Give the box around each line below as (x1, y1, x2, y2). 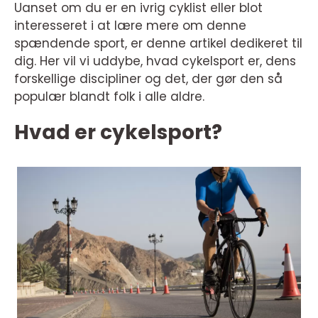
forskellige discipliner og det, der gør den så (14, 70, 283, 87)
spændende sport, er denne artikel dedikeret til (14, 35, 302, 52)
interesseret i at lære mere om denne (14, 17, 246, 34)
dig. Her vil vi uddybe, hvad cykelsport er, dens (14, 53, 296, 70)
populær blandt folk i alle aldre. (14, 88, 204, 105)
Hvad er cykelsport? (14, 119, 222, 146)
